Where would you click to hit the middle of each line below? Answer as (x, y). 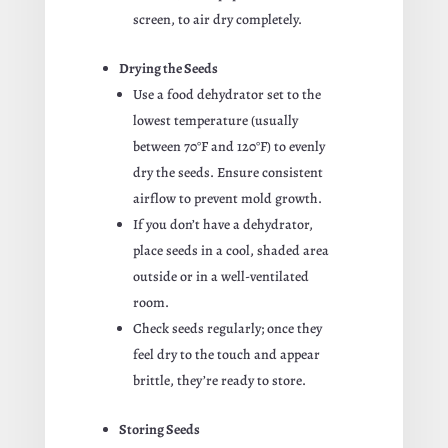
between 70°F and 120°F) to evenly (228, 146)
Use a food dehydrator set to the (226, 94)
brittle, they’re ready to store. (219, 380)
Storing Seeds (159, 429)
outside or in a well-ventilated (220, 276)
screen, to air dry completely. (217, 19)
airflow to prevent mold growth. (227, 198)
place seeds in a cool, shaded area (230, 250)
